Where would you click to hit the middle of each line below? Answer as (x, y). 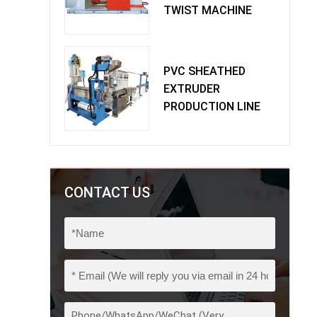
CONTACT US (107, 192)
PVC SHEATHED (204, 71)
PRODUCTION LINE (212, 106)
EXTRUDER (192, 88)
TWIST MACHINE (208, 10)
